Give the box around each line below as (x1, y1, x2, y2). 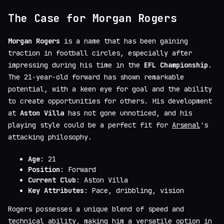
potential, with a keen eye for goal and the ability (8, 84, 212, 94)
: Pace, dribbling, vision (84, 186, 184, 195)
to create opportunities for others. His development (8, 96, 212, 106)
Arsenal (172, 120, 200, 130)
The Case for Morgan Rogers (8, 11, 177, 25)
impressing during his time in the (8, 60, 144, 70)
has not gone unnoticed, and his (64, 108, 192, 118)
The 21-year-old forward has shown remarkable (8, 72, 184, 82)
